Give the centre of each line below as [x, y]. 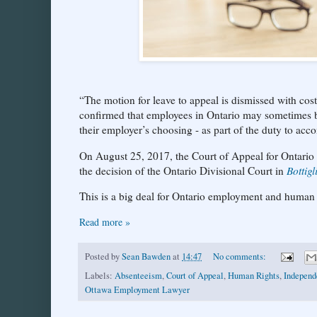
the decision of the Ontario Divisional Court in [183, 170]
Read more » [105, 221]
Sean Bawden [146, 256]
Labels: [100, 275]
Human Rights [254, 275]
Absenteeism [138, 275]
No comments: [240, 256]
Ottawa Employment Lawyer [137, 289]
